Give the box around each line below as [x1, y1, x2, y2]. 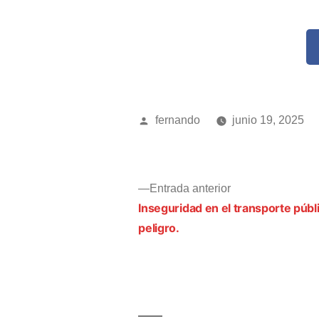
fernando [155, 114, 200, 126]
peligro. [138, 221, 179, 235]
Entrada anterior [150, 182, 231, 194]
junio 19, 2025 [231, 114, 304, 126]
